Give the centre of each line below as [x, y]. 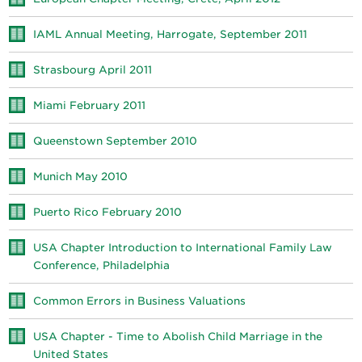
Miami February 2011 [90, 105]
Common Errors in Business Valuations [140, 301]
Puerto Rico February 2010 [108, 212]
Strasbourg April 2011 [93, 70]
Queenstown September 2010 [116, 141]
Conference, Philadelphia [102, 265]
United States [71, 354]
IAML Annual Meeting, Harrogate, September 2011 [170, 34]
